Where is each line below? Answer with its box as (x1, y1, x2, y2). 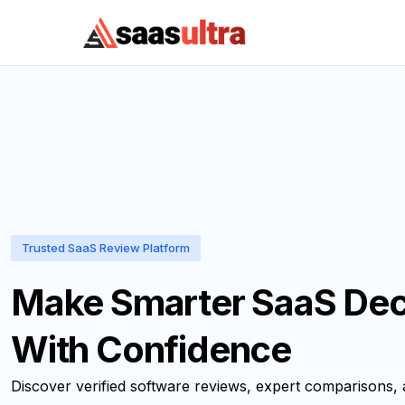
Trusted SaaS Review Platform (22, 240, 190, 255)
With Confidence (11, 327, 291, 372)
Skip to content (17, 17, 127, 35)
